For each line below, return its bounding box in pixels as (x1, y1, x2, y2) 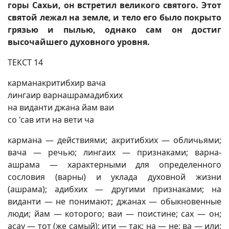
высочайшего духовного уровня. (8, 36, 150, 48)
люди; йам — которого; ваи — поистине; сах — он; (8, 208, 221, 219)
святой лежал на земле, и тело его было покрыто (8, 12, 221, 23)
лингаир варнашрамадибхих (8, 89, 123, 101)
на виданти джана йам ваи (8, 102, 114, 113)
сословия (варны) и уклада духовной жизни (8, 171, 221, 182)
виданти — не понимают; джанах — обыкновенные (8, 196, 221, 207)
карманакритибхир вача (8, 77, 106, 88)
